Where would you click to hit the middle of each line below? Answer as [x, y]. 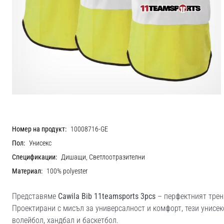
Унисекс [40, 143]
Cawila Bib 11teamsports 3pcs [107, 196]
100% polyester [67, 171]
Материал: [27, 171]
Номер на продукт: [39, 129]
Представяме [35, 196]
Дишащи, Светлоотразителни [103, 157]
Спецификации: [34, 157]
